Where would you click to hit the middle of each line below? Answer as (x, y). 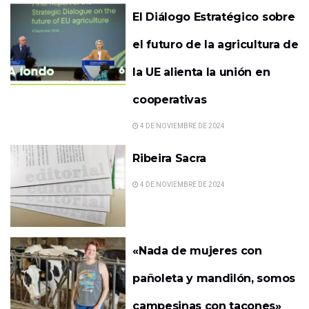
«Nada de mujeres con (197, 251)
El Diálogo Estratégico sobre (214, 17)
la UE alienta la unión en (201, 72)
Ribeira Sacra (170, 158)
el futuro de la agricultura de (216, 44)
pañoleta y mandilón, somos (214, 279)
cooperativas (170, 99)
